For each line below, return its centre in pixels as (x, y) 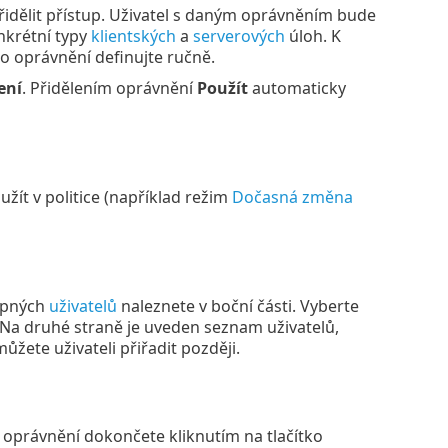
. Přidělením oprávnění (109, 87)
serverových (238, 35)
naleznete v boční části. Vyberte (237, 306)
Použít (222, 87)
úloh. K (312, 35)
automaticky (296, 87)
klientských (133, 35)
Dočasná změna (292, 196)
